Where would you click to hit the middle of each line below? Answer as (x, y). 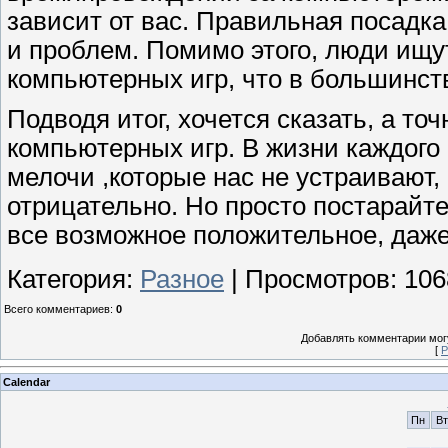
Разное (182, 279)
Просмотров (317, 279)
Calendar (26, 381)
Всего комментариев (57, 309)
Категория (66, 279)
